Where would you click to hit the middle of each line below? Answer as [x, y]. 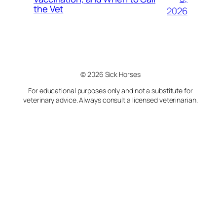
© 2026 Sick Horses [110, 74]
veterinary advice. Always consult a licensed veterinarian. [110, 100]
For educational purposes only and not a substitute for [110, 91]
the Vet [49, 9]
